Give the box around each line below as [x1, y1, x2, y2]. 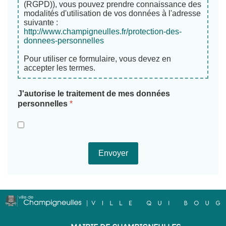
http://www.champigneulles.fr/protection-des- [24, 27, 182, 36]
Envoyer [98, 148, 128, 157]
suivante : [24, 18, 58, 27]
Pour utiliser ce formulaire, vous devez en [24, 54, 171, 63]
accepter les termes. [24, 63, 95, 72]
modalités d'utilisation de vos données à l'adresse [24, 9, 201, 18]
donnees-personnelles [24, 36, 104, 45]
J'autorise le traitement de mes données [18, 89, 170, 98]
